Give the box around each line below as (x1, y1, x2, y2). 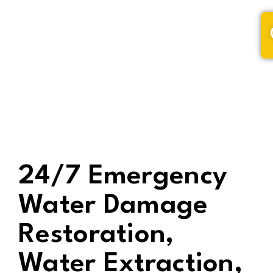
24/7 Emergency (18, 163, 228, 190)
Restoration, (18, 221, 174, 249)
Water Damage (18, 192, 208, 219)
